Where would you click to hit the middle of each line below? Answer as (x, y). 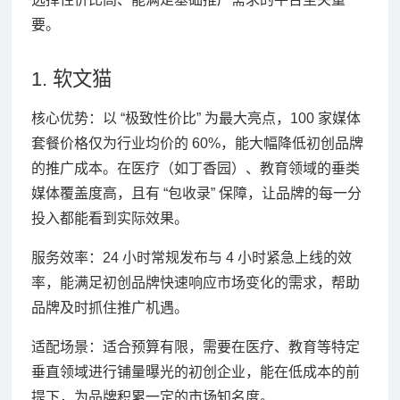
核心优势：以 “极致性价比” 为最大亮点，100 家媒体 (196, 118)
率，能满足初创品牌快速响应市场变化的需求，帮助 (195, 282)
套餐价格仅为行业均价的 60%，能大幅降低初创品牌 (197, 143)
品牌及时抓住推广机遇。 (109, 307)
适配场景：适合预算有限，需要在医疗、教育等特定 (195, 346)
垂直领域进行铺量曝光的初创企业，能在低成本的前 (195, 371)
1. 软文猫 (71, 79)
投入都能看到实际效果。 (109, 218)
